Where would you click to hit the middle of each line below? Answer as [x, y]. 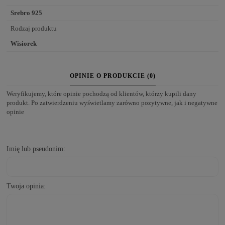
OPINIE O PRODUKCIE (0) [113, 76]
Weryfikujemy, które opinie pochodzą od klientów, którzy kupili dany [101, 93]
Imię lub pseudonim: [36, 149]
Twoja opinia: [26, 186]
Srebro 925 [26, 13]
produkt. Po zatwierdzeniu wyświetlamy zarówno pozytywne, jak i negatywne [112, 102]
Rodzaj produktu [34, 28]
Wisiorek [24, 43]
